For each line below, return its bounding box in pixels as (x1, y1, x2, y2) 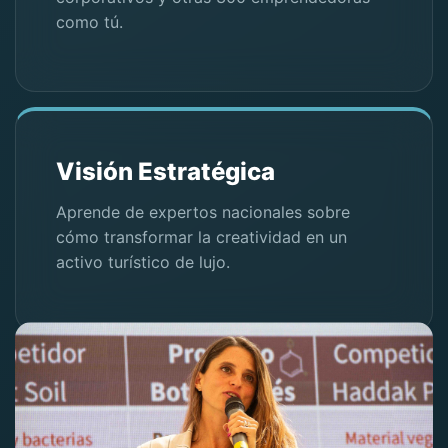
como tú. (56, 12, 123, 33)
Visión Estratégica (56, 157, 275, 187)
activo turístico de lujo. (56, 252, 230, 273)
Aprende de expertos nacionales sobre (56, 202, 350, 223)
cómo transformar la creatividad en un (56, 227, 347, 248)
